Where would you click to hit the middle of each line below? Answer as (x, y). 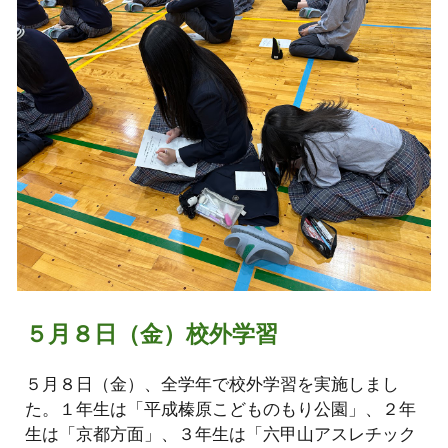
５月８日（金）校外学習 (152, 333)
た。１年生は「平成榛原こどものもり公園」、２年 (221, 408)
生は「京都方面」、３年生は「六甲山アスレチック (221, 433)
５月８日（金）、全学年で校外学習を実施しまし (212, 383)
